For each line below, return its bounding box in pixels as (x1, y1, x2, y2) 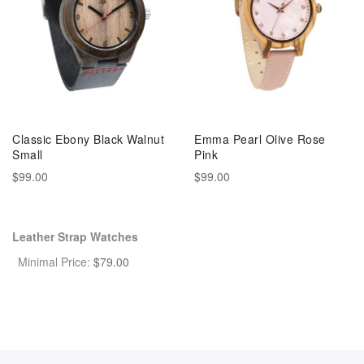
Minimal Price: (18, 253, 90, 270)
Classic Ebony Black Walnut (12, 130, 164, 147)
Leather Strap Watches (12, 227, 138, 245)
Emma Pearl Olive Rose (194, 130, 326, 147)
